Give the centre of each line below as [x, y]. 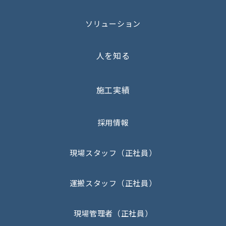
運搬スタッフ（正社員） [113, 183]
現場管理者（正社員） [113, 213]
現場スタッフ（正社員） [113, 153]
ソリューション [113, 24]
